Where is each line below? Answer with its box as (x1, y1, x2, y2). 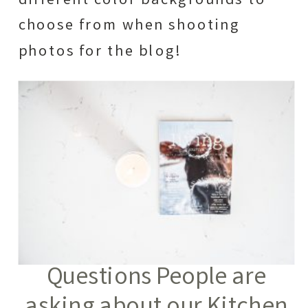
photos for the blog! (18, 41, 181, 64)
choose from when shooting (18, 15, 241, 38)
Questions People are (46, 261, 267, 298)
